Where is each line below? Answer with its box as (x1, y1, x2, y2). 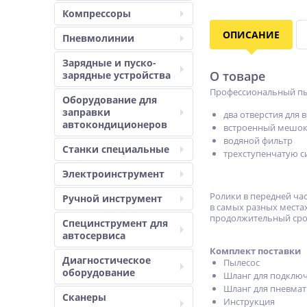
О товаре (210, 68, 265, 84)
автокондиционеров (62, 118, 167, 131)
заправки (62, 106, 110, 119)
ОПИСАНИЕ (223, 28, 280, 41)
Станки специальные (62, 143, 169, 156)
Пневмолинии (62, 32, 134, 45)
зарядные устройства (62, 69, 171, 82)
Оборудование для (62, 93, 157, 106)
